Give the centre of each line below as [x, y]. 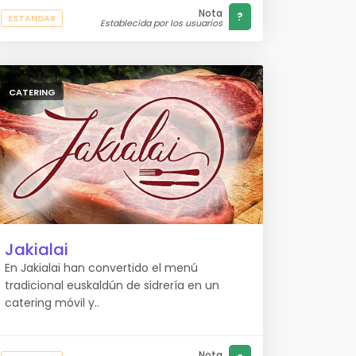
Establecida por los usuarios [161, 23]
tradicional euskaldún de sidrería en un [112, 285]
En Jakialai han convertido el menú [101, 268]
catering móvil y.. [52, 303]
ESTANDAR [32, 18]
